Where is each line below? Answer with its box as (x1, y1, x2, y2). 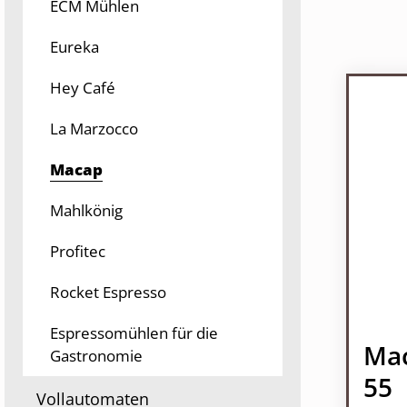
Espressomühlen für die (50, 323, 218, 343)
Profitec (50, 241, 105, 262)
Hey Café (50, 77, 115, 98)
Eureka (50, 36, 99, 57)
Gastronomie (50, 345, 143, 366)
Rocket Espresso (50, 282, 166, 303)
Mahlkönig (50, 200, 123, 221)
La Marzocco (50, 118, 138, 139)
